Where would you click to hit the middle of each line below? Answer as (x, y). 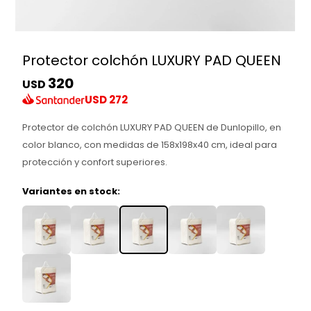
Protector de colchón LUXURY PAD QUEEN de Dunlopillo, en (152, 127)
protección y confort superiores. (95, 162)
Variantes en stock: (72, 191)
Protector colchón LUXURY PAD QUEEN (152, 60)
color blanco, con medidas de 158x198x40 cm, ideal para (150, 144)
